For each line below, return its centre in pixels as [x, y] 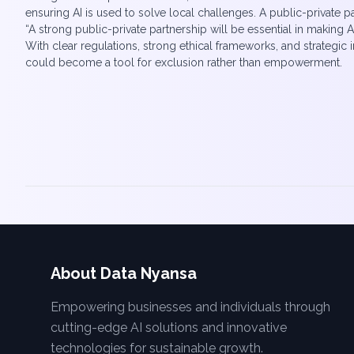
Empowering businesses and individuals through [190, 307]
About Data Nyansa [124, 273]
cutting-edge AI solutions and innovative [169, 328]
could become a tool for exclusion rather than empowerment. [185, 62]
